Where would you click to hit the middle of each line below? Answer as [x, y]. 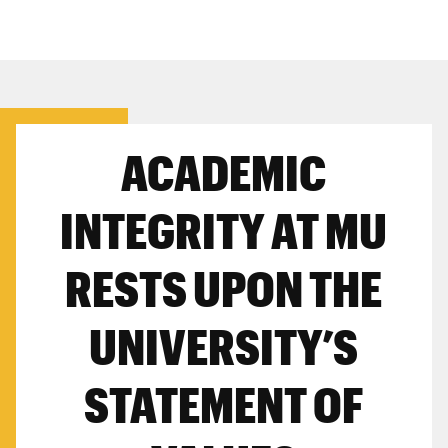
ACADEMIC [224, 172]
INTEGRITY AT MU [224, 230]
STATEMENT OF [224, 404]
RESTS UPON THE [224, 288]
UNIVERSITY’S [224, 346]
